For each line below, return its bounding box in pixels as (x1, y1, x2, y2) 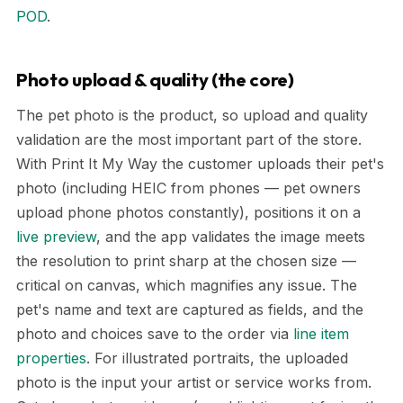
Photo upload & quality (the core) (16, 68, 294, 91)
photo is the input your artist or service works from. (16, 373, 372, 391)
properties (16, 349, 86, 367)
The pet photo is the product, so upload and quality (16, 106, 368, 124)
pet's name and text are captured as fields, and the (16, 300, 363, 318)
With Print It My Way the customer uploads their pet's (16, 155, 384, 173)
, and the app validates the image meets (96, 228, 365, 246)
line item (293, 325, 349, 343)
